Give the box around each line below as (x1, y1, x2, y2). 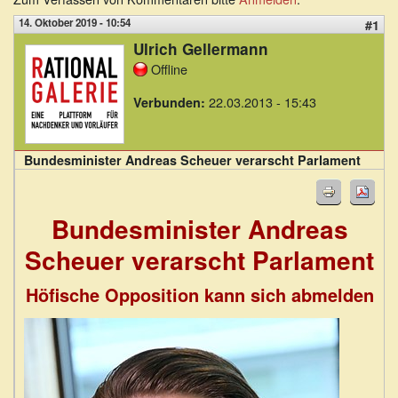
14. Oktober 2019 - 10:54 (19, 14, 131, 30)
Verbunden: (133, 92, 205, 111)
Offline (151, 59, 187, 78)
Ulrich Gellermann (133, 37, 268, 60)
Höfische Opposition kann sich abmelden (25, 282, 374, 308)
